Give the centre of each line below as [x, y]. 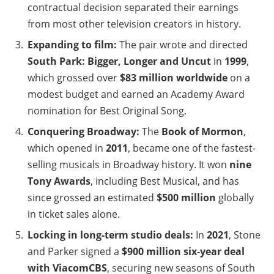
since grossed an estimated [92, 197]
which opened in [67, 148]
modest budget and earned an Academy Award [136, 94]
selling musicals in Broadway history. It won [128, 164]
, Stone [245, 235]
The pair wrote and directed [182, 44]
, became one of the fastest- [192, 148]
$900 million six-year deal [183, 251]
